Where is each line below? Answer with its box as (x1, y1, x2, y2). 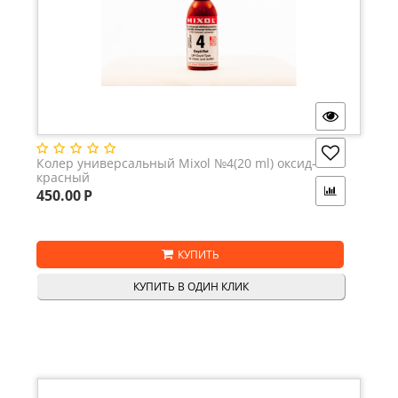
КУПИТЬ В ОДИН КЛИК (133, 279, 249, 295)
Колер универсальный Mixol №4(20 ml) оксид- (36, 155, 316, 172)
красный (36, 169, 90, 187)
